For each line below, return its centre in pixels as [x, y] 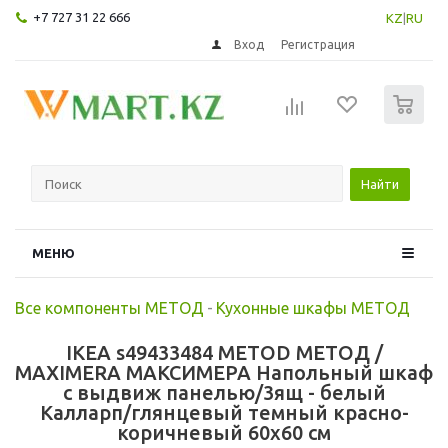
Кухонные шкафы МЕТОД [313, 307]
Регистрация [318, 44]
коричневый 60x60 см [224, 432]
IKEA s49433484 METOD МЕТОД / [224, 352]
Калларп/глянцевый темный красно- [224, 412]
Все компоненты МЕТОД [109, 307]
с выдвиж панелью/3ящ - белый [224, 392]
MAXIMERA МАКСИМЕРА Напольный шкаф [224, 372]
